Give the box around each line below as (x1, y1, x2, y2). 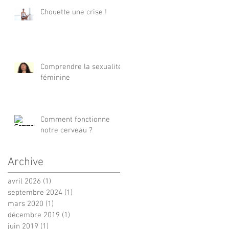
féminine (40, 73, 70, 82)
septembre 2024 (8, 188, 62, 197)
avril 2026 (8, 177, 41, 186)
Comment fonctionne (40, 115, 110, 124)
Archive (8, 155, 43, 169)
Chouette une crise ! (40, 8, 107, 17)
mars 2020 (8, 199, 43, 209)
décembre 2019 (8, 211, 60, 220)
